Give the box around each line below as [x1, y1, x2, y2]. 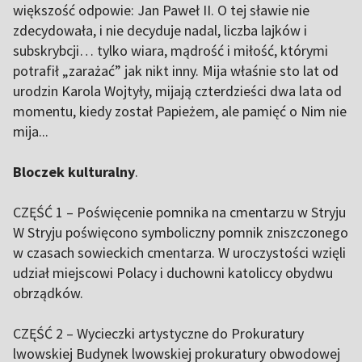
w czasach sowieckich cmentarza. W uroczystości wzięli [13, 243, 346, 262]
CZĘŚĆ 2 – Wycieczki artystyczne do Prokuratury [13, 324, 304, 343]
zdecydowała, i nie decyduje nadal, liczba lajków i [13, 21, 307, 40]
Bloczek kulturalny [13, 162, 135, 181]
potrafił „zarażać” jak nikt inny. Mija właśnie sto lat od [13, 61, 339, 80]
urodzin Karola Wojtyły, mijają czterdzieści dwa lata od [13, 82, 342, 100]
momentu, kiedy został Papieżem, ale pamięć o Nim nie [13, 102, 347, 120]
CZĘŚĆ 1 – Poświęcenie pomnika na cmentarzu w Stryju [13, 203, 346, 221]
